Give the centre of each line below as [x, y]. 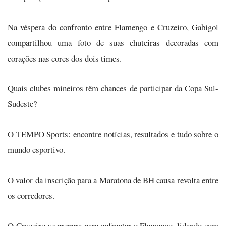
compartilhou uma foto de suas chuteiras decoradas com [113, 42]
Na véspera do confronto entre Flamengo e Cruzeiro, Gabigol [113, 27]
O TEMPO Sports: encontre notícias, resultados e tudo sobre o [113, 134]
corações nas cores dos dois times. [65, 58]
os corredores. [31, 195]
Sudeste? [22, 104]
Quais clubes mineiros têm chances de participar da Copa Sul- [113, 88]
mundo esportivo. [36, 150]
